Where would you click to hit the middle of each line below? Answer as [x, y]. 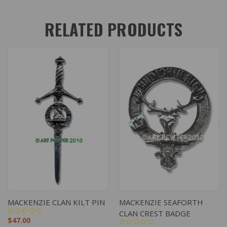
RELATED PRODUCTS [113, 29]
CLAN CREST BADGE [155, 213]
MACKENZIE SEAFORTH [161, 202]
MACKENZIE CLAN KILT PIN [56, 202]
